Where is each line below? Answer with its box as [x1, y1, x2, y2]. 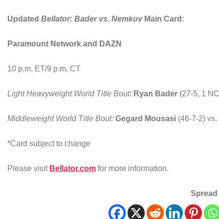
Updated [7, 15, 41, 23]
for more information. [96, 164, 169, 173]
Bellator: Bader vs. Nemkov [41, 15, 144, 23]
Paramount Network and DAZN [7, 40, 122, 48]
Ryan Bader [133, 89, 177, 98]
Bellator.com [49, 164, 96, 173]
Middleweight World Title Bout [7, 114, 111, 123]
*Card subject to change [7, 139, 90, 148]
